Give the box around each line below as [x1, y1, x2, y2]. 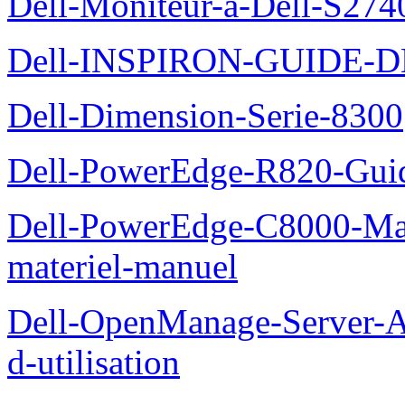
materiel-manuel [7, 246, 238, 286]
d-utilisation [7, 342, 180, 381]
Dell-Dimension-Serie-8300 [7, 95, 403, 135]
